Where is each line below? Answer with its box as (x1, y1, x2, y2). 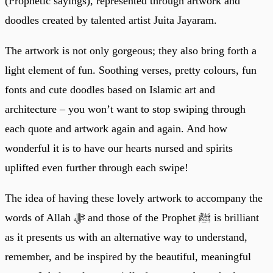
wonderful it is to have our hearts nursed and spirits (5, 141, 233, 154)
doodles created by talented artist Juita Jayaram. (5, 13, 217, 26)
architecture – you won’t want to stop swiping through (5, 102, 246, 115)
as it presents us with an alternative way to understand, (5, 230, 247, 243)
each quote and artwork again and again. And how (5, 122, 227, 135)
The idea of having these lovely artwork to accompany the (5, 191, 263, 204)
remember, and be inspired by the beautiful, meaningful (5, 250, 251, 263)
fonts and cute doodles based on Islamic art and (5, 83, 215, 96)
